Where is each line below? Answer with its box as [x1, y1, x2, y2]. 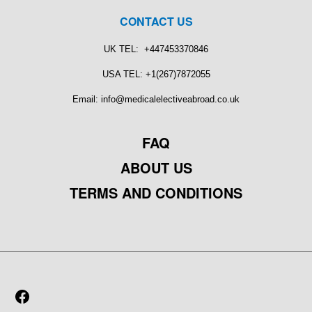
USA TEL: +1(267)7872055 [102, 69, 210, 80]
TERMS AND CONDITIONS [70, 182, 242, 203]
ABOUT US [120, 157, 192, 178]
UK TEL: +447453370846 [104, 44, 208, 55]
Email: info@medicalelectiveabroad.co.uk [72, 94, 240, 105]
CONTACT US [119, 13, 193, 30]
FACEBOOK [30, 288, 118, 309]
